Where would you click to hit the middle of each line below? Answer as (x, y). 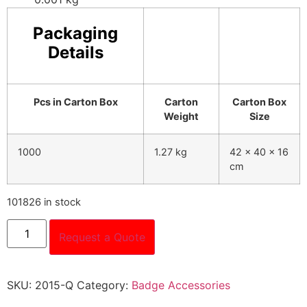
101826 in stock (44, 202)
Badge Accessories (181, 285)
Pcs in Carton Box (75, 102)
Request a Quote (102, 237)
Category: (104, 285)
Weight (181, 116)
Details (75, 52)
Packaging (75, 33)
